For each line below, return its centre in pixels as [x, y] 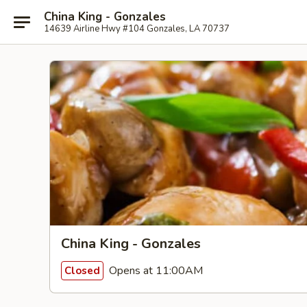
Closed [82, 270]
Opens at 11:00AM [155, 270]
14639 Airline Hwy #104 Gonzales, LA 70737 [137, 28]
